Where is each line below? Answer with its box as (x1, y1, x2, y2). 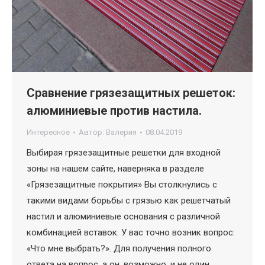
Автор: (79, 128, 106, 137)
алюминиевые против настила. (27, 104, 202, 118)
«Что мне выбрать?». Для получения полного (27, 243, 211, 254)
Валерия (106, 128, 137, 137)
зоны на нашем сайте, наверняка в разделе (27, 163, 204, 174)
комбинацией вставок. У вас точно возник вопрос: (27, 227, 235, 238)
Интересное (27, 128, 70, 137)
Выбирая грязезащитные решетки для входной (27, 147, 221, 159)
